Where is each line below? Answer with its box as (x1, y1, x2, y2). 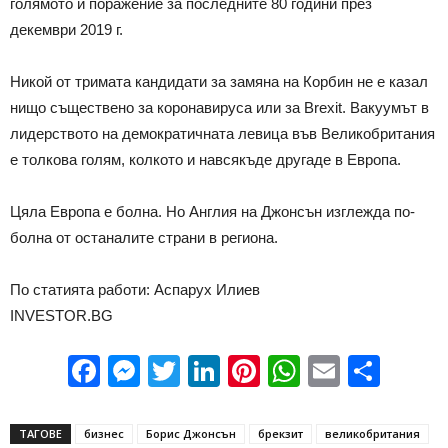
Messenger (140, 352, 300, 389)
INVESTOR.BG (10, 306, 113, 324)
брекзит (258, 425, 303, 441)
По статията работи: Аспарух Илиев (10, 280, 260, 298)
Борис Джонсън (146, 425, 236, 441)
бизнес (84, 425, 124, 441)
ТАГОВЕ (19, 425, 62, 441)
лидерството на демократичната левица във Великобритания (10, 124, 435, 142)
